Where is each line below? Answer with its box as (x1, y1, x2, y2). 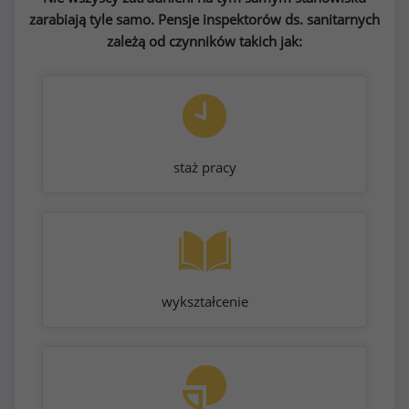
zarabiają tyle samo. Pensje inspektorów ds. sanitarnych (29, 10, 380, 28)
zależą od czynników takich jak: (107, 32, 302, 50)
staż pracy (173, 158, 236, 176)
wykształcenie (161, 292, 248, 310)
